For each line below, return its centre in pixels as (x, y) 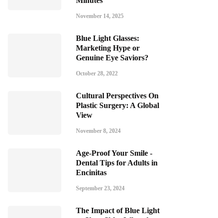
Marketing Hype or (108, 48)
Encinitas (91, 173)
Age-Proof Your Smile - (114, 153)
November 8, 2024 (98, 131)
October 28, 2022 (97, 73)
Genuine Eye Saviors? (112, 58)
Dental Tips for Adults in (117, 163)
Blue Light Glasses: (108, 38)
